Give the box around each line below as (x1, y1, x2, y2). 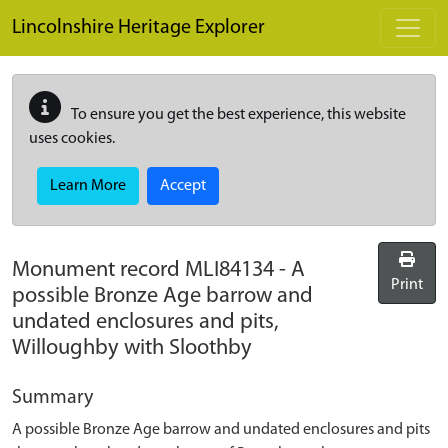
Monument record (12, 259, 185, 282)
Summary (12, 388, 93, 408)
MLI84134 (185, 259, 274, 282)
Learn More (50, 178, 126, 194)
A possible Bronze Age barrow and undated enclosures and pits (12, 422, 430, 438)
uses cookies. (29, 131, 115, 147)
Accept (160, 178, 206, 194)
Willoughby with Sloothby (12, 337, 252, 360)
